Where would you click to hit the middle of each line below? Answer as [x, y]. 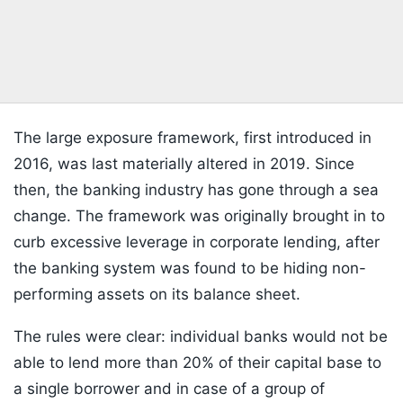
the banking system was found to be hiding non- [190, 269]
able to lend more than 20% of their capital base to [197, 363]
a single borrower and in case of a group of [169, 389]
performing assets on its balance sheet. [157, 295]
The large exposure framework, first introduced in [193, 138]
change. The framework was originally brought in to [199, 216]
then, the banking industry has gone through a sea [196, 190]
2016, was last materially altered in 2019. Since [184, 164]
